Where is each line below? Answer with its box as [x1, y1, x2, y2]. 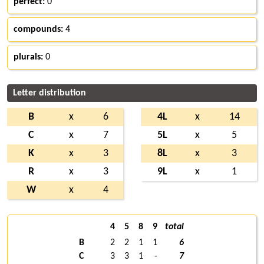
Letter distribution [13, 88, 86, 98]
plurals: [14, 52, 43, 62]
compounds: [14, 24, 63, 34]
